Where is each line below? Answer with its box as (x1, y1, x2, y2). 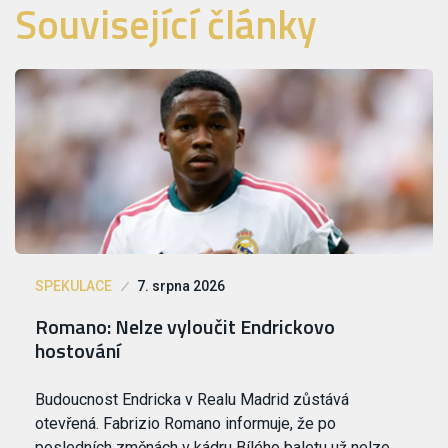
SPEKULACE (35, 278, 112, 295)
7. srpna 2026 (137, 278, 225, 295)
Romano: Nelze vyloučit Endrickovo (35, 311, 335, 343)
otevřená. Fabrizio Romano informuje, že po (35, 414, 336, 434)
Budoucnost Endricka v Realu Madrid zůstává (35, 390, 349, 410)
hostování (35, 335, 121, 367)
